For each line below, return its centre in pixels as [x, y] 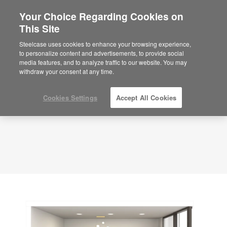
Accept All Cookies [146, 98]
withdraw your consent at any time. [67, 71]
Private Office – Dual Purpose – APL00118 [111, 31]
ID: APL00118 [27, 41]
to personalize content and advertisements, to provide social [102, 53]
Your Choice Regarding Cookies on [102, 16]
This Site [40, 28]
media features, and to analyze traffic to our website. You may [103, 62]
